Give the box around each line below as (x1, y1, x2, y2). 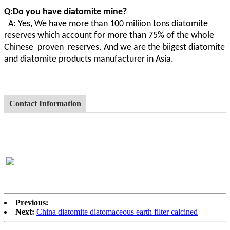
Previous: (15, 198, 48, 207)
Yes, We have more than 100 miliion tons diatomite (18, 18, 208, 29)
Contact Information (9, 99, 81, 108)
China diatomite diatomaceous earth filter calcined (36, 207, 198, 216)
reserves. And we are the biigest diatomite (68, 42, 225, 52)
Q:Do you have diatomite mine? (4, 7, 127, 17)
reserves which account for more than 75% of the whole (4, 30, 214, 41)
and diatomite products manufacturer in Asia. (4, 54, 174, 64)
